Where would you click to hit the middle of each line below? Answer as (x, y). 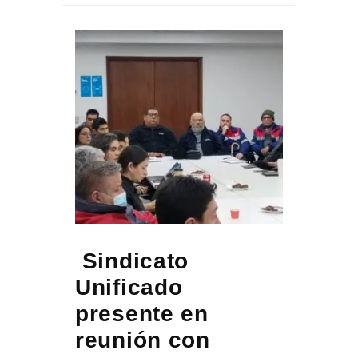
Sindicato (132, 261)
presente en (142, 314)
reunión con (143, 340)
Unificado (129, 288)
